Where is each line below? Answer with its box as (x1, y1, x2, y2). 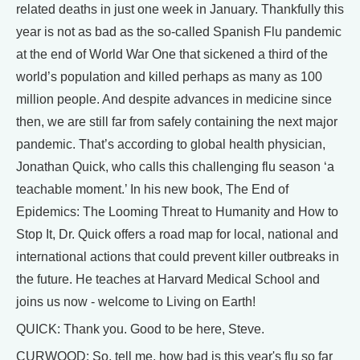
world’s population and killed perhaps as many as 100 (16, 70, 322, 84)
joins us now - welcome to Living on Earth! (16, 295, 256, 309)
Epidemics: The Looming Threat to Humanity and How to (16, 205, 338, 219)
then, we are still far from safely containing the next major (16, 115, 337, 129)
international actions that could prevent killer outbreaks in (16, 250, 339, 264)
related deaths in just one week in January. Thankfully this (16, 2, 344, 17)
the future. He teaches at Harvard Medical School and (16, 272, 320, 287)
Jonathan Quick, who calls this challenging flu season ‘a (16, 160, 334, 174)
